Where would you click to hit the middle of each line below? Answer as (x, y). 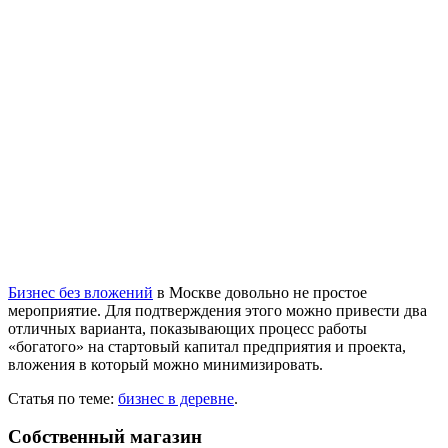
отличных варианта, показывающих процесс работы (187, 328)
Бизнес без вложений (80, 292)
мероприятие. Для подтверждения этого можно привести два (217, 310)
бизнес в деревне (176, 398)
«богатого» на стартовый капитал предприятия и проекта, (207, 346)
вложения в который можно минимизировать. (165, 364)
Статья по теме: (63, 398)
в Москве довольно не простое (260, 292)
